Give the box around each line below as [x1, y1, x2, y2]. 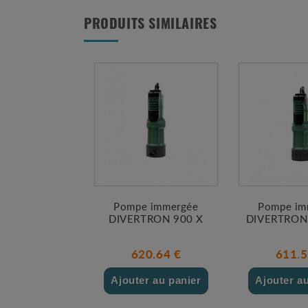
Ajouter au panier [111, 274, 201, 286]
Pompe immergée [113, 198, 199, 213]
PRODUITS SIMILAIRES [84, 18, 217, 32]
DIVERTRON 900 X [109, 210, 203, 225]
